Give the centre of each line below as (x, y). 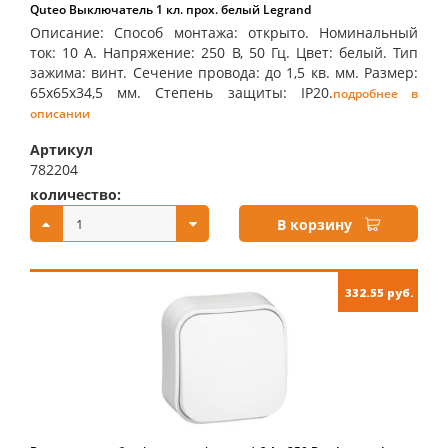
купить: (267, 194)
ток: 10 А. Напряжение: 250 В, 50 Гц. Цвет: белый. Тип (224, 52)
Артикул (61, 149)
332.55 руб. (379, 292)
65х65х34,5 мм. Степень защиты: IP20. (181, 92)
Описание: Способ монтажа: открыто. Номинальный (224, 32)
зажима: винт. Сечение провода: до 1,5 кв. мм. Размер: (224, 72)
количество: (75, 194)
